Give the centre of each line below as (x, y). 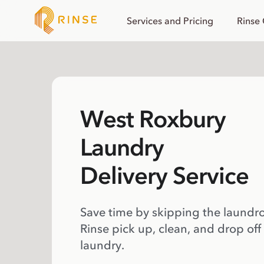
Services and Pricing (170, 21)
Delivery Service (164, 176)
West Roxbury (153, 119)
